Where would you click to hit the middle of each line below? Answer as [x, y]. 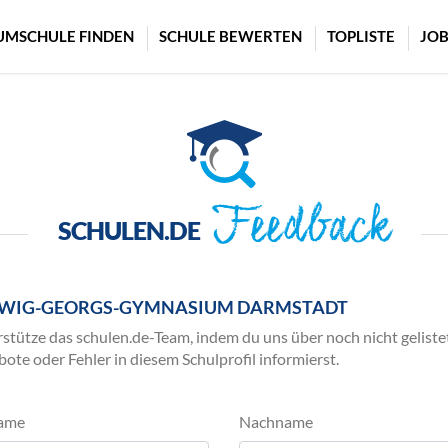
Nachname [276, 421]
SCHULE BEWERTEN [230, 36]
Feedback [300, 234]
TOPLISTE [361, 36]
